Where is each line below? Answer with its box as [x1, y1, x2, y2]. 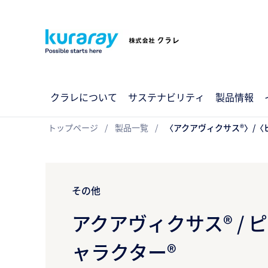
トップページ [48, 121, 98, 133]
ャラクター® [72, 237, 176, 265]
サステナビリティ [128, 90, 205, 104]
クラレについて [50, 90, 117, 104]
